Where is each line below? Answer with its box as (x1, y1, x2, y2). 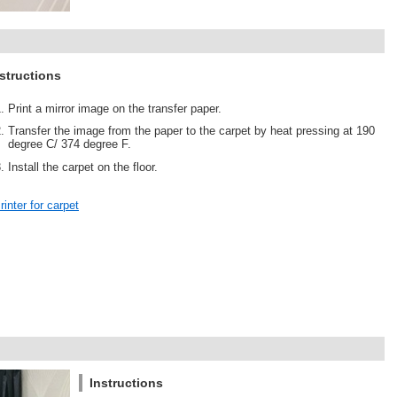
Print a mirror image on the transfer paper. (7, 102, 222, 115)
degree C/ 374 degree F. (7, 137, 131, 152)
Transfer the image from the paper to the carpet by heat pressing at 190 (7, 124, 375, 138)
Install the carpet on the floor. (7, 160, 158, 174)
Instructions (90, 375, 163, 390)
